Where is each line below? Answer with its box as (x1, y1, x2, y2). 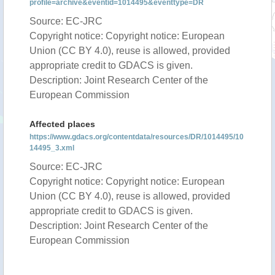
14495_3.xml (29, 144, 74, 152)
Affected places (29, 119, 95, 129)
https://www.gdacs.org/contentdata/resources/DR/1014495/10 (29, 133, 244, 141)
